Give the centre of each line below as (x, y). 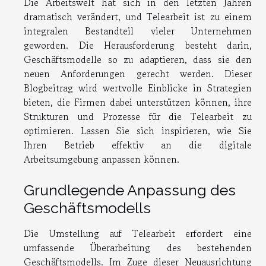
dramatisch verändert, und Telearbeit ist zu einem (138, 16)
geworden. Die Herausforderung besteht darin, (138, 45)
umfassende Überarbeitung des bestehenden (138, 247)
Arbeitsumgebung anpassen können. (102, 159)
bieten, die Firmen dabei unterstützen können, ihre (138, 102)
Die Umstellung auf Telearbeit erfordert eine (138, 233)
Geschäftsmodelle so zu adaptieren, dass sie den (138, 59)
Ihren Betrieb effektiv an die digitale (138, 145)
